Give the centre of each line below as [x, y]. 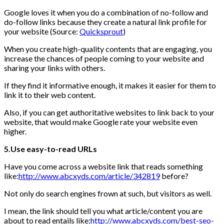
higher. [15, 131]
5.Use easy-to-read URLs [50, 149]
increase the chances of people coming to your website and [104, 58]
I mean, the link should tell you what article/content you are [103, 211]
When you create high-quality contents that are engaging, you [108, 49]
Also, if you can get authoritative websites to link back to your [109, 112]
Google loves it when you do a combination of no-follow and [106, 12]
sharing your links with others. [54, 68]
